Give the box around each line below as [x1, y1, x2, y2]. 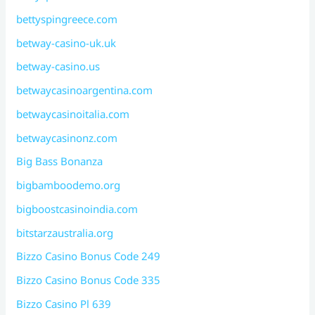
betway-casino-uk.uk [16, 35, 117, 50]
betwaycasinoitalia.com [16, 106, 130, 121]
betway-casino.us [16, 59, 101, 74]
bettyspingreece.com [16, 11, 118, 26]
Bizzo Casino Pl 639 [16, 296, 112, 311]
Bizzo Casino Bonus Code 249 [16, 249, 161, 264]
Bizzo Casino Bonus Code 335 [16, 273, 161, 288]
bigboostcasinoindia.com [16, 201, 139, 216]
